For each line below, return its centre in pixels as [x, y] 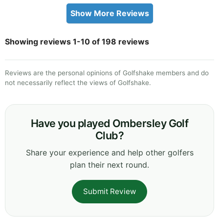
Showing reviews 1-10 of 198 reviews [77, 41]
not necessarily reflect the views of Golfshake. [78, 82]
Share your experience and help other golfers [109, 152]
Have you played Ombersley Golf [109, 123]
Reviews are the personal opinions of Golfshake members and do [107, 73]
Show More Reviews [109, 13]
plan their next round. [109, 164]
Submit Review [109, 191]
